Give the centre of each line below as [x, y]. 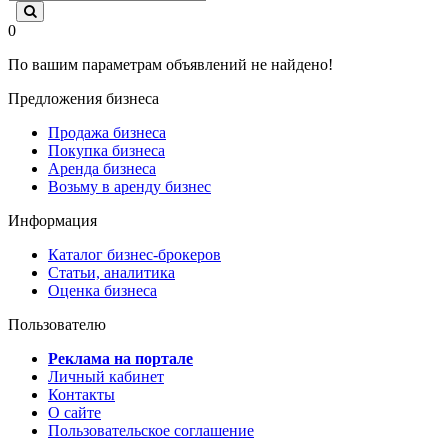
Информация [52, 220]
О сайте [74, 412]
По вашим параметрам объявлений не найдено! [170, 64]
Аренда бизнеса [102, 168]
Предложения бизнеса [83, 98]
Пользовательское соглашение [151, 430]
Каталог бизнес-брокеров [134, 254]
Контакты [81, 394]
